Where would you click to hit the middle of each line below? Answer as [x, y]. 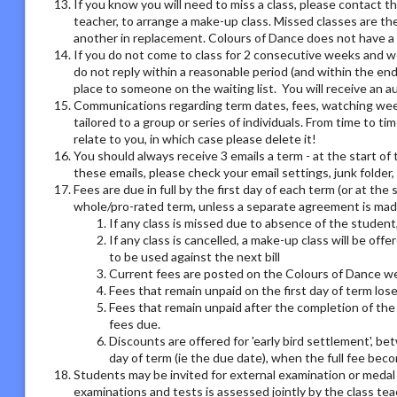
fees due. [135, 323]
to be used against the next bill [195, 256]
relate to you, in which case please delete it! [195, 138]
